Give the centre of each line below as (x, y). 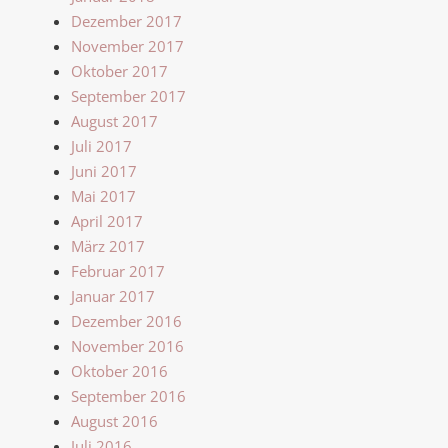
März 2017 (108, 245)
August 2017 (114, 120)
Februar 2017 (118, 270)
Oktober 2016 (119, 370)
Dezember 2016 (126, 320)
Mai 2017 (103, 195)
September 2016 (128, 395)
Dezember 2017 (126, 20)
